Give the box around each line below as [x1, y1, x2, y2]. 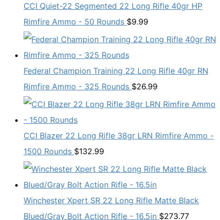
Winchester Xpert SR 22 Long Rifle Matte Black [24, 195, 199, 206]
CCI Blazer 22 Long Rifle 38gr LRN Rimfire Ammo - [24, 131, 214, 141]
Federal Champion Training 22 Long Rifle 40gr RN [24, 66, 208, 76]
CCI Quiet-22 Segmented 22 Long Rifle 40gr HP [24, 1, 202, 11]
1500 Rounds [24, 146, 72, 157]
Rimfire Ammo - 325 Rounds [24, 82, 129, 92]
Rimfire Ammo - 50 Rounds [24, 17, 124, 27]
